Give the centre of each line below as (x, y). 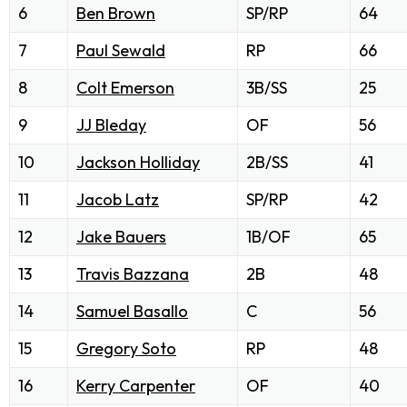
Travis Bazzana (133, 274)
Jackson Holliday (138, 163)
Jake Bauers (121, 237)
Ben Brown (116, 14)
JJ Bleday (111, 125)
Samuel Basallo (132, 312)
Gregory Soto (126, 349)
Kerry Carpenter (136, 386)
